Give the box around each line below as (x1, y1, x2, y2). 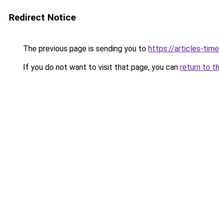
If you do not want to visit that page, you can (21, 63, 180, 72)
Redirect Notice (9, 12, 76, 23)
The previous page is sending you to (21, 44, 148, 53)
